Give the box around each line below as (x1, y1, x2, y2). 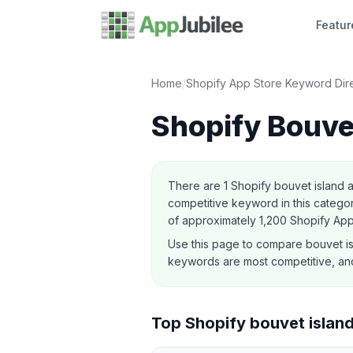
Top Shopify (151, 314, 250, 333)
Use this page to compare (168, 237, 306, 251)
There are (168, 179, 224, 192)
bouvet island (274, 179, 344, 192)
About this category (150, 162, 269, 177)
